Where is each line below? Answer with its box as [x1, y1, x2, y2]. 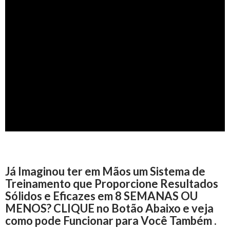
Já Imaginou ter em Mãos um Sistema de [5, 164, 205, 178]
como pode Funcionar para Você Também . [5, 214, 217, 227]
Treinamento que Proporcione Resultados [5, 177, 218, 190]
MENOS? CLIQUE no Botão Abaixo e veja [5, 201, 214, 215]
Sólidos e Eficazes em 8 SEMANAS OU [5, 189, 198, 203]
